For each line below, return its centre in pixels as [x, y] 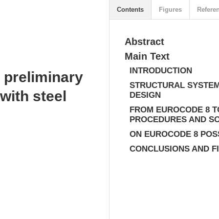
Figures [170, 10]
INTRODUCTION [161, 71]
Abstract [144, 42]
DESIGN [145, 95]
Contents [130, 10]
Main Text [147, 56]
